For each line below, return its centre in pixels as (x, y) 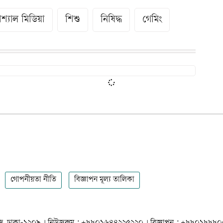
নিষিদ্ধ (111, 20)
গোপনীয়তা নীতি (33, 180)
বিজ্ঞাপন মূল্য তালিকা (104, 180)
